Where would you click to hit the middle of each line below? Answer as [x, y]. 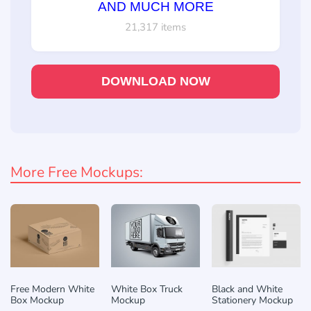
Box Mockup [37, 300]
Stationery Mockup [252, 300]
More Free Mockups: [77, 172]
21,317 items [155, 27]
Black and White [247, 289]
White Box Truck [146, 289]
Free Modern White [52, 289]
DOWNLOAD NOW [155, 81]
